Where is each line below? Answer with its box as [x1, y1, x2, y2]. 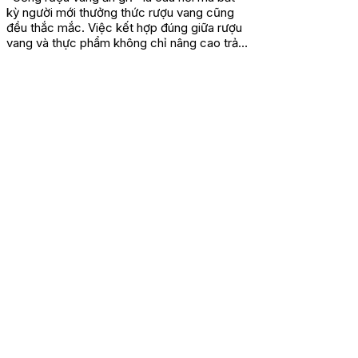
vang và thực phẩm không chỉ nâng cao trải [6, 34, 241, 50]
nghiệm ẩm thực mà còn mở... [6, 50, 169, 66]
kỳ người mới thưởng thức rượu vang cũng [6, 4, 234, 20]
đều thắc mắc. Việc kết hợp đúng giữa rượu [6, 19, 242, 35]
